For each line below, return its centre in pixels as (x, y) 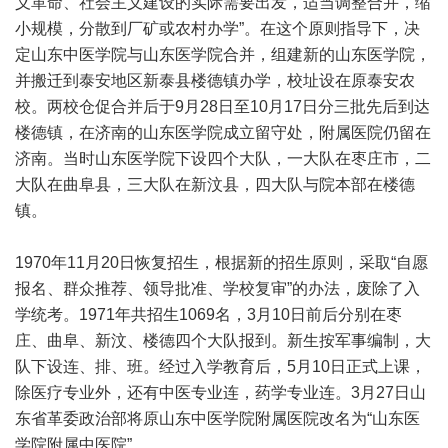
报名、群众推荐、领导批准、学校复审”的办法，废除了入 (217, 288)
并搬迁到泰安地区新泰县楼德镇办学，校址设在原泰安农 (215, 80)
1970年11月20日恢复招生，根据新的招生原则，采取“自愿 (221, 262)
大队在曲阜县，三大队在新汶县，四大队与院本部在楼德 (215, 184)
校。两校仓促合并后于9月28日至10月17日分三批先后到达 (222, 106)
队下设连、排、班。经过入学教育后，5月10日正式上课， (220, 366)
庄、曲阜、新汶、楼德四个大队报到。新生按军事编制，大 (223, 340)
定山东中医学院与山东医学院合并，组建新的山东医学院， (223, 54)
